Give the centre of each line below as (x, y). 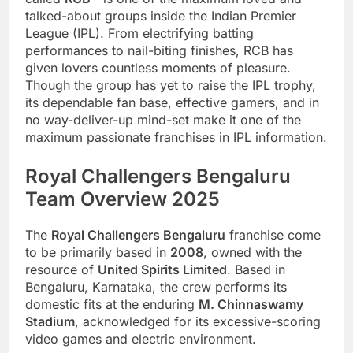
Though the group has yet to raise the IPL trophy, (171, 85)
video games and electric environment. (141, 339)
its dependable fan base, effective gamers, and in (172, 103)
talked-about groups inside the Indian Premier (161, 16)
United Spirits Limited (162, 270)
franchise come (273, 235)
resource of (61, 270)
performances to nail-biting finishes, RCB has (159, 51)
